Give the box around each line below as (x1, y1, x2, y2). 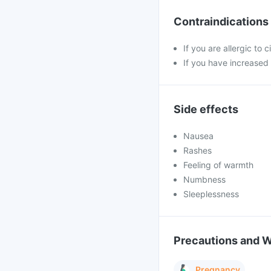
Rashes (183, 145, 212, 155)
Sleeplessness (183, 189, 239, 199)
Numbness (183, 174, 226, 184)
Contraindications (174, 15, 269, 28)
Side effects (174, 103, 238, 116)
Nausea (183, 131, 214, 141)
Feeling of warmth (183, 160, 253, 170)
